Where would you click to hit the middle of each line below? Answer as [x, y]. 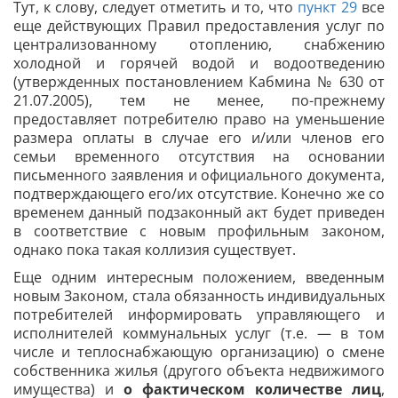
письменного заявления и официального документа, [199, 175]
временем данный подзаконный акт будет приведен [199, 212]
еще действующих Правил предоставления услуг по [199, 26]
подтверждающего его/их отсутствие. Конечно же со [199, 194]
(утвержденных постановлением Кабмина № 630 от [199, 82]
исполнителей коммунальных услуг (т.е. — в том [199, 333]
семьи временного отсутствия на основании [199, 156]
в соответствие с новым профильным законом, [199, 231]
